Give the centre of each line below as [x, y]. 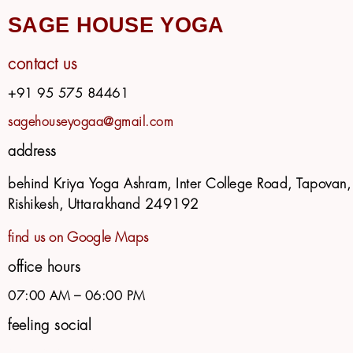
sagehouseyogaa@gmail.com [91, 123]
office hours [44, 268]
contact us [43, 65]
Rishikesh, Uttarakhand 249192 [104, 205]
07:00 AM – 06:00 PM [76, 297]
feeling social [50, 326]
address [32, 152]
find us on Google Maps [78, 238]
